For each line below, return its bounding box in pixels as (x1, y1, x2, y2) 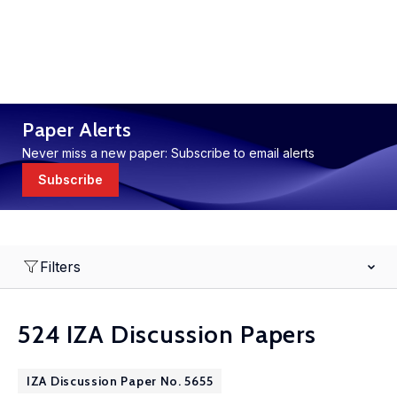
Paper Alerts (22, 118, 132, 142)
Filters (40, 258, 81, 276)
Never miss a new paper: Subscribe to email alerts (22, 145, 315, 160)
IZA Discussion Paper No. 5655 (27, 373, 214, 389)
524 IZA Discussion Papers (18, 319, 316, 349)
